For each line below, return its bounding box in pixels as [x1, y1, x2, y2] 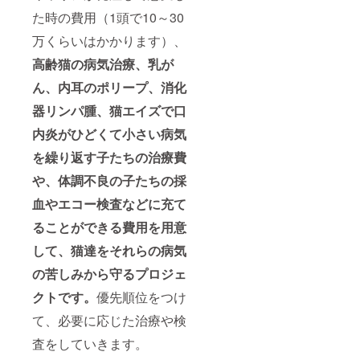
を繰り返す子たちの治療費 [32, 148, 186, 167]
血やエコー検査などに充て [32, 194, 186, 214]
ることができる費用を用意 [32, 218, 186, 237]
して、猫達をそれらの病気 [32, 241, 186, 260]
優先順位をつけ [96, 288, 186, 307]
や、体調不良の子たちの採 [32, 171, 186, 190]
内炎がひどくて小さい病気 [32, 125, 186, 144]
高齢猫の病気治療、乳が [32, 55, 174, 74]
